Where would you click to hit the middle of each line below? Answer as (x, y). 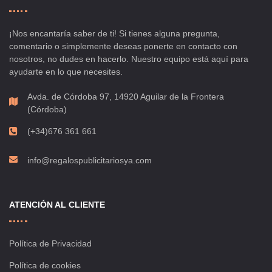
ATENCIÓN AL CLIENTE (57, 205)
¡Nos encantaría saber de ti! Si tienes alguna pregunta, (114, 34)
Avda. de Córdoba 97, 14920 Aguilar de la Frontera (126, 97)
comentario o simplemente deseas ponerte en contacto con (123, 46)
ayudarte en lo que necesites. (66, 72)
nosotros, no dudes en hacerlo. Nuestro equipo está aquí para (129, 59)
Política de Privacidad (50, 244)
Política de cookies (45, 266)
